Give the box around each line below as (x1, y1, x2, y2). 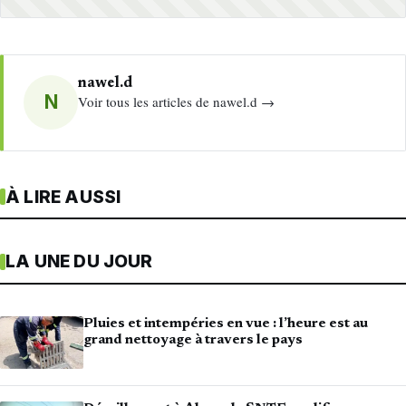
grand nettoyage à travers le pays (83, 333, 303, 348)
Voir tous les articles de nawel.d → (78, 92, 275, 111)
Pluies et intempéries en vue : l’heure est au (83, 317, 368, 332)
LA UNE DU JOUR (5, 251, 153, 273)
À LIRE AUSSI (5, 186, 121, 208)
